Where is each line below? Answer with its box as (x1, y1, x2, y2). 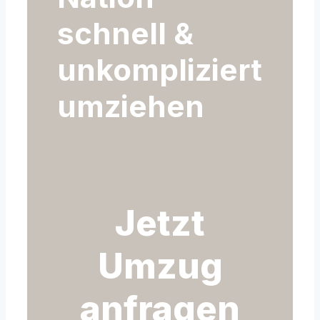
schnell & (57, 14, 194, 51)
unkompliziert (57, 51, 262, 88)
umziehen (57, 87, 204, 124)
